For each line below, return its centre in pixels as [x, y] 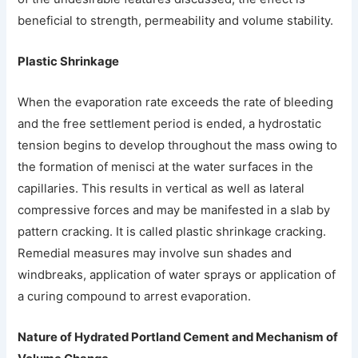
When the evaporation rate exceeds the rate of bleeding [176, 102]
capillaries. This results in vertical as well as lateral [161, 188]
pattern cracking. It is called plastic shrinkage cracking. [172, 231]
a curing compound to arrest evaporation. [135, 296]
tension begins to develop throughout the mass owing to [178, 145]
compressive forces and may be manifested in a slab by [174, 210]
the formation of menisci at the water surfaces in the [166, 167]
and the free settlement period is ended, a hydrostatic [170, 123]
